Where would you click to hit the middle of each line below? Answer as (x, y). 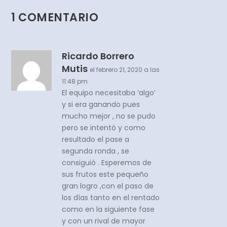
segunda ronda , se (96, 151)
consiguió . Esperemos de (107, 163)
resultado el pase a (96, 140)
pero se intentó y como (104, 128)
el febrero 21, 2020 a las (125, 70)
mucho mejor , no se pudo (109, 116)
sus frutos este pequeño (105, 175)
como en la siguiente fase (108, 210)
